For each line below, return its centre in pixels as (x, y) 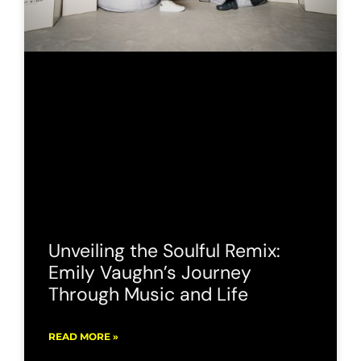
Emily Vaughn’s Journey (150, 272)
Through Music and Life (148, 294)
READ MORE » (83, 336)
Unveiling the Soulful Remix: (164, 250)
